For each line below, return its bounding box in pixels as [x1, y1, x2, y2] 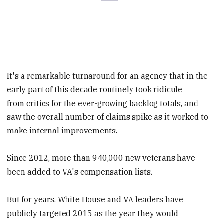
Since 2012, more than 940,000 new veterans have [7, 153, 196, 163]
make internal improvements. [7, 125, 118, 135]
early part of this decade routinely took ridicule [7, 84, 183, 94]
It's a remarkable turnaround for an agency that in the [7, 70, 208, 81]
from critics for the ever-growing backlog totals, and [7, 98, 199, 108]
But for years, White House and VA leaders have [7, 195, 184, 205]
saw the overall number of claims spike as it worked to [7, 111, 209, 122]
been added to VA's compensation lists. [7, 167, 153, 177]
